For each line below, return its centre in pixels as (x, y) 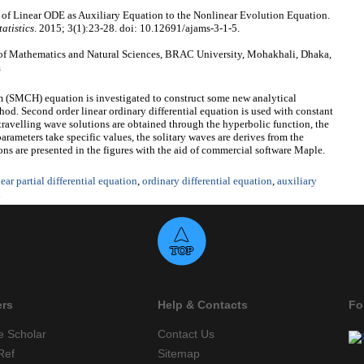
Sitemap (179, 354)
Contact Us (186, 334)
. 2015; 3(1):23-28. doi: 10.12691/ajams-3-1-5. (137, 28)
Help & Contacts (203, 305)
